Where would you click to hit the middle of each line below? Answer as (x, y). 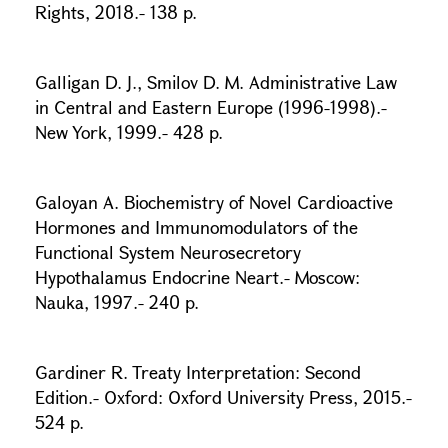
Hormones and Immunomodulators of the (196, 227)
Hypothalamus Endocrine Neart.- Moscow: (197, 277)
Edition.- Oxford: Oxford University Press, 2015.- (223, 397)
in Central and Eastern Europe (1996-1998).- (211, 107)
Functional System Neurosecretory (168, 252)
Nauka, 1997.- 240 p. (117, 302)
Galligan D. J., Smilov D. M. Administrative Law (216, 82)
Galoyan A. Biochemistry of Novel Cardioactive (214, 202)
